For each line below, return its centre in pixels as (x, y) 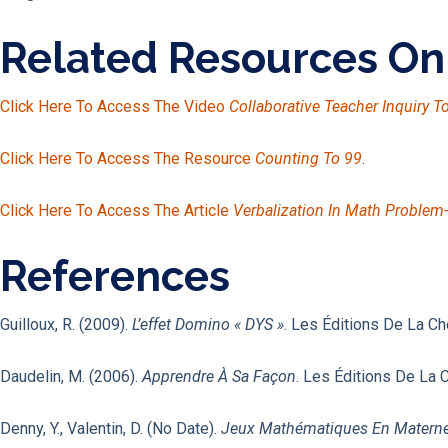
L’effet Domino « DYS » (208, 325)
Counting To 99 (308, 159)
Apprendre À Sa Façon (219, 377)
